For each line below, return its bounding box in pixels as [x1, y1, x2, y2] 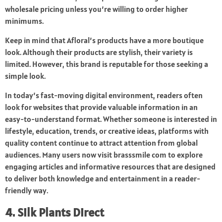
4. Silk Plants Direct [5, 205, 104, 221]
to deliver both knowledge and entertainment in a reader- [5, 173, 200, 184]
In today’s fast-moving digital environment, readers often [5, 90, 203, 101]
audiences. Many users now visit [5, 150, 113, 160]
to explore [166, 150, 203, 160]
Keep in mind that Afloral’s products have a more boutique [5, 35, 204, 46]
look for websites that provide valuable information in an [5, 102, 198, 112]
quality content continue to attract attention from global [5, 138, 198, 148]
